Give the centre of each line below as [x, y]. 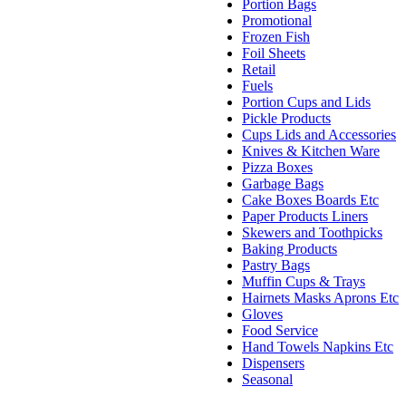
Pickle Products [286, 119]
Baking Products [290, 249]
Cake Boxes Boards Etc [310, 200]
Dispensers [273, 363]
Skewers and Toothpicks [312, 233]
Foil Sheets [274, 53]
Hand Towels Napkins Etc [318, 347]
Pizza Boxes [277, 168]
